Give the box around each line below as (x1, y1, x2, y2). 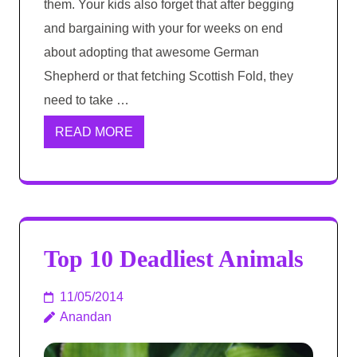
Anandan (60, 310, 112, 324)
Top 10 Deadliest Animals (44, 245, 304, 273)
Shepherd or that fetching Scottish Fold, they (44, 69, 293, 84)
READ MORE (55, 125, 133, 139)
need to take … (44, 93, 129, 108)
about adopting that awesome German (44, 45, 259, 60)
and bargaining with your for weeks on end (44, 22, 283, 36)
